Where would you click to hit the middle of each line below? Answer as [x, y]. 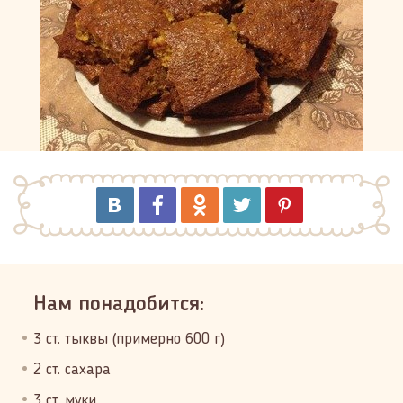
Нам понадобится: [119, 305]
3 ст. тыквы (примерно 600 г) [129, 339]
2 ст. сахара [72, 370]
